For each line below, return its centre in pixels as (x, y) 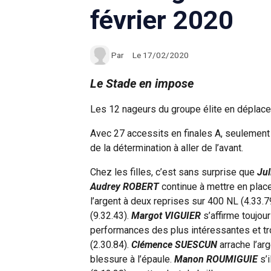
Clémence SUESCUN (175, 245)
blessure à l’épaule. (132, 259)
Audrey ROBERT (125, 187)
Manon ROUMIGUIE (216, 259)
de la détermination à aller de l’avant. (167, 148)
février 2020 (162, 20)
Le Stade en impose (142, 83)
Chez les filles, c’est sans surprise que (174, 172)
